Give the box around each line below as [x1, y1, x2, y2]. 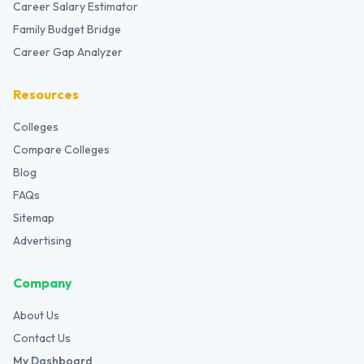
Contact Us [13, 331, 71, 345]
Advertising [13, 233, 71, 248]
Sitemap [13, 210, 54, 225]
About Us [13, 308, 59, 323]
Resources [13, 86, 79, 102]
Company [13, 275, 72, 291]
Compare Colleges [13, 142, 110, 157]
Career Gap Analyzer [13, 45, 123, 59]
